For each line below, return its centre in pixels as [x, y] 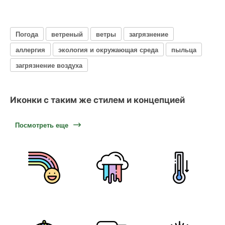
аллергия [30, 49]
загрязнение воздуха [49, 65]
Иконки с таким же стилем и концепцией [97, 100]
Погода [27, 34]
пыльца [184, 49]
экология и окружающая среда [108, 49]
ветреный [67, 34]
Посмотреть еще [42, 125]
